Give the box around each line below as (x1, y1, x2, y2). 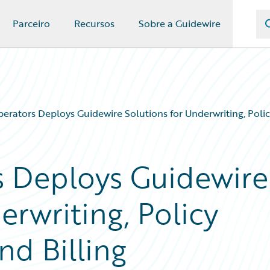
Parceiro (13, 16, 50, 31)
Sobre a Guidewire (139, 16, 221, 31)
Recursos (74, 16, 115, 31)
